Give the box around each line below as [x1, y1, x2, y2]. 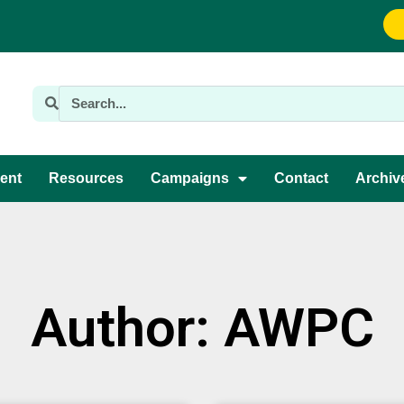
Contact [273, 170, 328, 186]
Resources [48, 170, 124, 186]
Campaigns [150, 170, 229, 186]
